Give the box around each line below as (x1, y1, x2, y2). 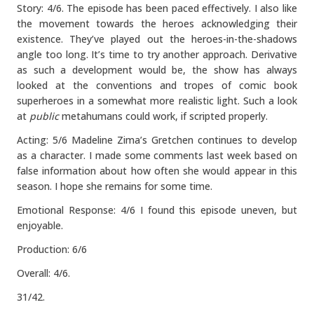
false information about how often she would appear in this (17, 164, 297, 177)
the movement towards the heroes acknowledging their (17, 17, 297, 30)
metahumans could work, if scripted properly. (59, 109, 268, 123)
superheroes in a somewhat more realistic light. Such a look (17, 94, 297, 107)
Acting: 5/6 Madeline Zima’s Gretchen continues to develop (17, 133, 297, 146)
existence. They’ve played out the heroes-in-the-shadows (17, 32, 297, 46)
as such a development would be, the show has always (17, 63, 297, 76)
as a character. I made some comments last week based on (17, 149, 297, 162)
